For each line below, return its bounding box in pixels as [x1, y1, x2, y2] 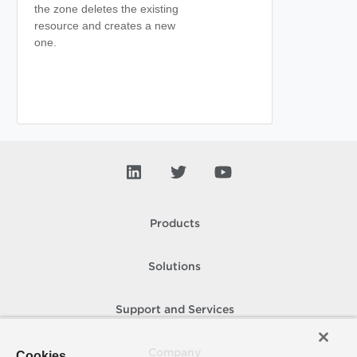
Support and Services [115, 305, 234, 315]
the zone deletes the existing [34, 2, 178, 15]
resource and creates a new [34, 19, 175, 32]
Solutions [148, 262, 201, 272]
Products [149, 219, 200, 229]
